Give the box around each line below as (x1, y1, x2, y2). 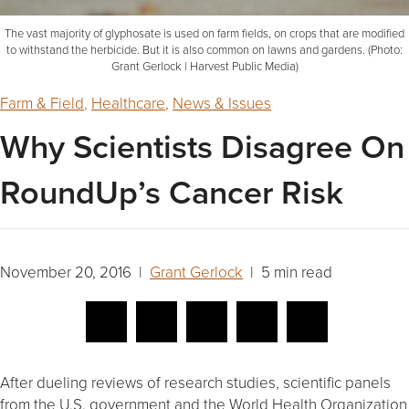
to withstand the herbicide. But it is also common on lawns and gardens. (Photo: (6, 40, 403, 58)
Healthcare (91, 91, 165, 113)
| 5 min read (243, 260, 332, 282)
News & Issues (173, 91, 271, 113)
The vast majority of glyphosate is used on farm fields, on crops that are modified (5, 24, 404, 41)
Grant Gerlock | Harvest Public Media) (110, 57, 299, 74)
